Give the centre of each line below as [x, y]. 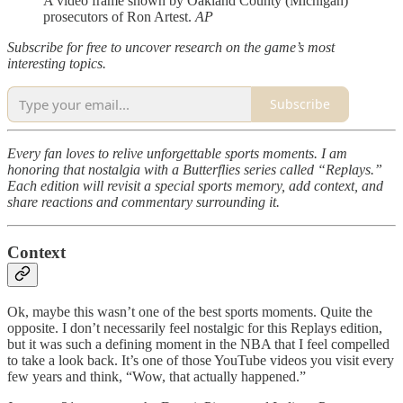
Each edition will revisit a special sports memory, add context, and [195, 185]
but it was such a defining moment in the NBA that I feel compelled [198, 344]
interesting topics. [57, 63]
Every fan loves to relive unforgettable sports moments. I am [177, 153]
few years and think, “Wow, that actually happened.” [157, 376]
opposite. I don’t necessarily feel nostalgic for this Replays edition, [195, 327]
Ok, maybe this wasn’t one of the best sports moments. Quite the [190, 311]
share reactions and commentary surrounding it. [143, 201]
